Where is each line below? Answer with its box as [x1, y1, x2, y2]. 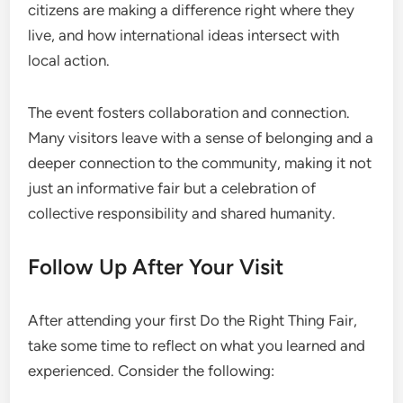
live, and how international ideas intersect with [28, 25, 340, 44]
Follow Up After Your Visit [28, 253, 284, 280]
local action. [28, 50, 111, 69]
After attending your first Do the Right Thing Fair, [28, 310, 358, 329]
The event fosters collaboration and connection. [28, 103, 351, 121]
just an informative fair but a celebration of [28, 178, 317, 197]
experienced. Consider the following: [28, 361, 275, 380]
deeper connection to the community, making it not [28, 153, 372, 172]
